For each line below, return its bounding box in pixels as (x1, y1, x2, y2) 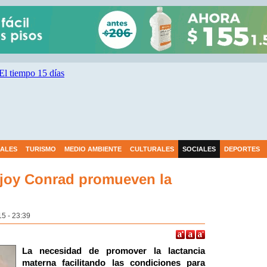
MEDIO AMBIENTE (64, 145, 122, 153)
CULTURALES (130, 145, 174, 153)
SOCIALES (182, 145, 216, 153)
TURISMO (26, 145, 56, 153)
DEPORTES (224, 145, 260, 153)
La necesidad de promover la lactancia (22, 246, 205, 256)
